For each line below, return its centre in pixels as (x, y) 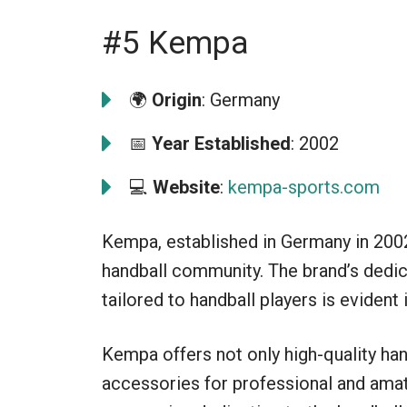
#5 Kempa (175, 43)
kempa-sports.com (304, 187)
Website (186, 187)
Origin (177, 99)
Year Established (221, 143)
